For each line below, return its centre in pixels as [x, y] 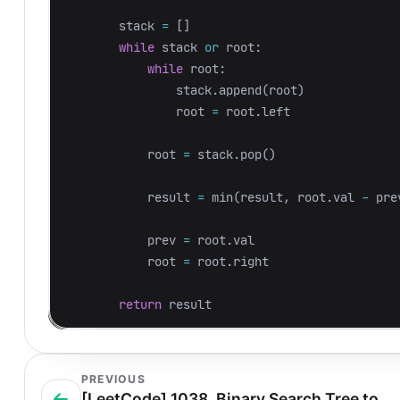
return [141, 304]
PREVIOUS [113, 379]
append [241, 90]
